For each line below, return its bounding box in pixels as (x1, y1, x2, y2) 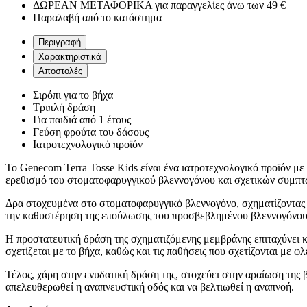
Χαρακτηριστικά (38, 51, 101, 62)
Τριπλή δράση (33, 101, 95, 114)
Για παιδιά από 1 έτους (33, 114, 131, 126)
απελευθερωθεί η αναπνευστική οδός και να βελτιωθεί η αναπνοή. (5, 281, 294, 293)
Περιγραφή (38, 37, 81, 48)
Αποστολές (38, 66, 82, 77)
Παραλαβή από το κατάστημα (33, 12, 162, 24)
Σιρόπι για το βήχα (33, 89, 113, 101)
